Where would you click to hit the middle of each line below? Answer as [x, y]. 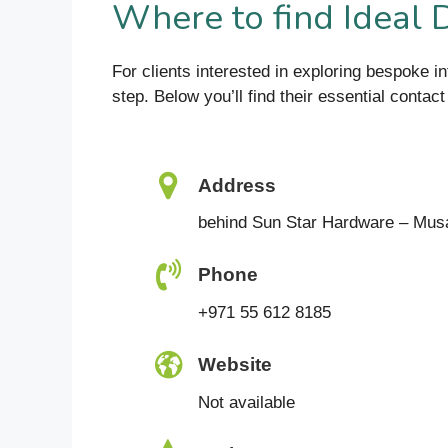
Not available [246, 402]
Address [237, 185]
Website [235, 365]
